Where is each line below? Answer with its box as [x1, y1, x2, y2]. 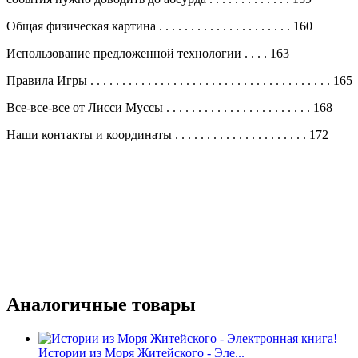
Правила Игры [6, 73, 90, 87]
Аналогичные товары [6, 293, 196, 315]
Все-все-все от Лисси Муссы [6, 100, 166, 114]
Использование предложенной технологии [6, 46, 245, 60]
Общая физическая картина [6, 18, 159, 33]
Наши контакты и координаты [6, 127, 175, 141]
